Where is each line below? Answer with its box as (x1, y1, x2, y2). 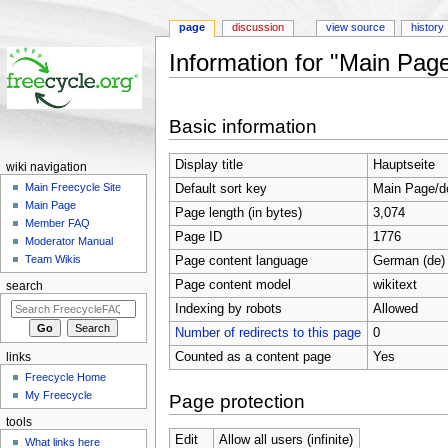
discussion (232, 21, 285, 34)
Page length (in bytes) (174, 205, 302, 220)
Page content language (174, 253, 308, 268)
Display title (174, 157, 243, 172)
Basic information (168, 116, 317, 138)
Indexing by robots (174, 301, 282, 316)
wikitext (372, 277, 417, 292)
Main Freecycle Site (25, 181, 122, 194)
